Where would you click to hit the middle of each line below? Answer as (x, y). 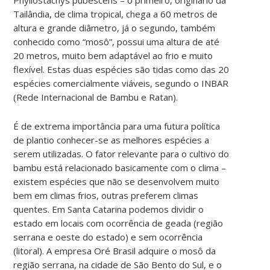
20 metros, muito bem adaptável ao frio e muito (113, 55)
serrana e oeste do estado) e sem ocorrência (108, 237)
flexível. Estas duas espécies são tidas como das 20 (121, 69)
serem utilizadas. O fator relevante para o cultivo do (121, 153)
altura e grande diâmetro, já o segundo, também (115, 27)
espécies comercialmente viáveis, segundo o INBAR (121, 83)
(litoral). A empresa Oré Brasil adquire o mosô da (115, 250)
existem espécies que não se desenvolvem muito (117, 181)
